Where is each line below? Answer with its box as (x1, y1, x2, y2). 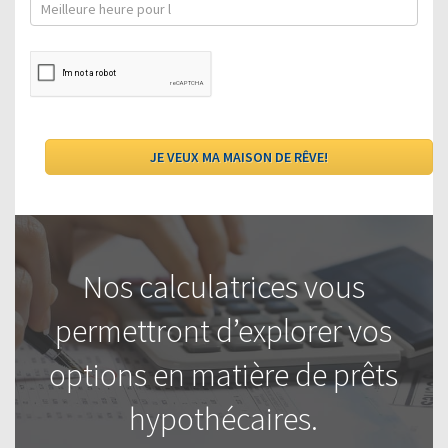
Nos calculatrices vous (82, 266, 365, 307)
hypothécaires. (129, 398, 319, 439)
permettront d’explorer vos (55, 310, 393, 351)
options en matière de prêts (49, 354, 399, 395)
